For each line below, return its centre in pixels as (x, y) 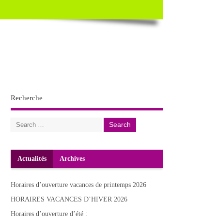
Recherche (27, 98)
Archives (72, 159)
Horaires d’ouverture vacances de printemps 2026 (79, 185)
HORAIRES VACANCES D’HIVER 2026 (69, 200)
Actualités (32, 159)
